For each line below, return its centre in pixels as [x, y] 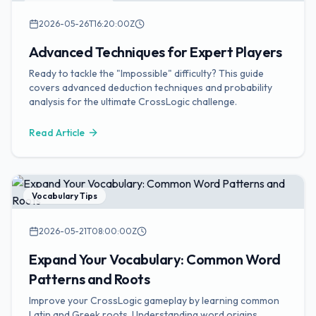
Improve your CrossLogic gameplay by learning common [154, 300]
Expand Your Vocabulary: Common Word [155, 259]
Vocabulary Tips [65, 196]
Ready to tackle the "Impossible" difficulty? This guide [146, 73]
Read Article [57, 133]
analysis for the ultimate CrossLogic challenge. [133, 102]
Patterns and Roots [89, 279]
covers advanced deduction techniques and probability [151, 87]
